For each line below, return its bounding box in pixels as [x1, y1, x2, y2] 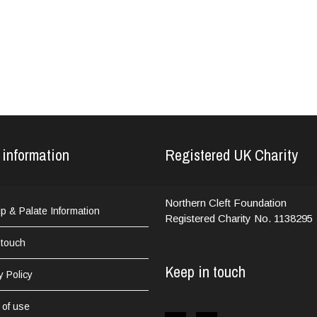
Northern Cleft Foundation [165, 196, 287, 209]
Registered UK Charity [165, 144, 299, 166]
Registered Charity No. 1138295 [165, 212, 313, 224]
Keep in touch [165, 260, 246, 282]
